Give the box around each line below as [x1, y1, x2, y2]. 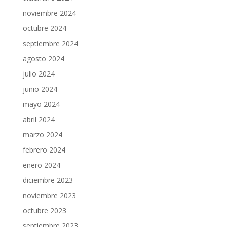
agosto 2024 [22, 54, 64, 63]
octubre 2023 [22, 206, 66, 215]
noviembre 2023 [22, 191, 76, 200]
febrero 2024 [22, 145, 65, 155]
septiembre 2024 [22, 39, 78, 48]
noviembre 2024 [22, 8, 76, 18]
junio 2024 [22, 84, 57, 94]
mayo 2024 [22, 99, 60, 109]
